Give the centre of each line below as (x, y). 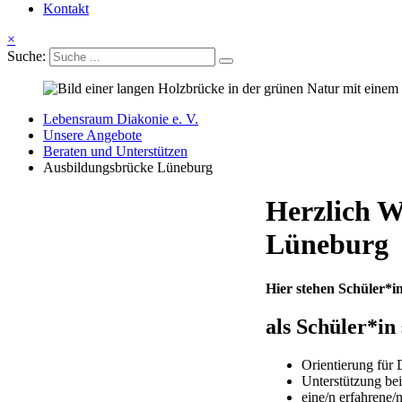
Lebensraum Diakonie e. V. (121, 119)
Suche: (26, 56)
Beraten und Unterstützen (115, 151)
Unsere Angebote (92, 135)
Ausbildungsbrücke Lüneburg (128, 167)
